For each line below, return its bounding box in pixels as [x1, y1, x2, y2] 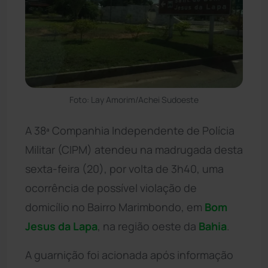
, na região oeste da [98, 218, 199, 233]
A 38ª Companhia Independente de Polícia [25, 123, 234, 138]
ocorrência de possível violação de [25, 180, 197, 195]
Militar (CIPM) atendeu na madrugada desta [25, 142, 243, 157]
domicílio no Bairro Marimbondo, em [25, 199, 205, 214]
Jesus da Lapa [25, 218, 98, 233]
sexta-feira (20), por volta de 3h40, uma [25, 161, 224, 176]
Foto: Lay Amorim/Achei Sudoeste [69, 93, 199, 105]
